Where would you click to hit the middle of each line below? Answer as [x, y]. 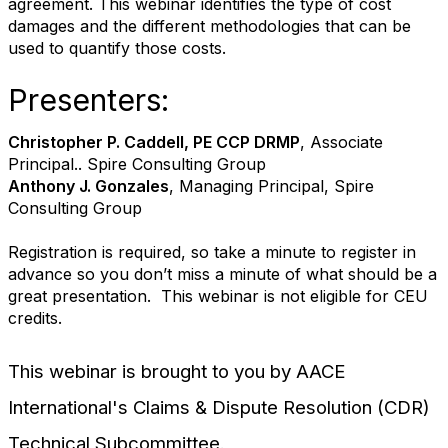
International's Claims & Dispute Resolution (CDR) [219, 407]
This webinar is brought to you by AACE [177, 371]
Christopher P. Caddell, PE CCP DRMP [154, 142]
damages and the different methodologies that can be [209, 26]
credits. [35, 318]
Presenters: [88, 100]
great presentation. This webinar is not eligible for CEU [218, 296]
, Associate [341, 142]
